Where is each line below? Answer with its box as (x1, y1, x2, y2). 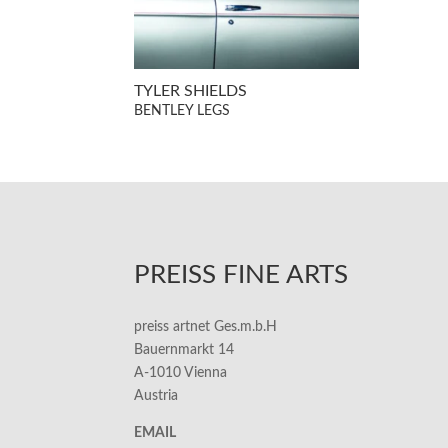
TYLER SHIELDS (134, 82, 248, 99)
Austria (134, 389, 179, 404)
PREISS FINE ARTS (134, 262, 349, 289)
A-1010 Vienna (134, 366, 228, 381)
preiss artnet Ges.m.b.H (134, 320, 278, 335)
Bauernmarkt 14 (134, 343, 235, 358)
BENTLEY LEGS (134, 103, 231, 118)
